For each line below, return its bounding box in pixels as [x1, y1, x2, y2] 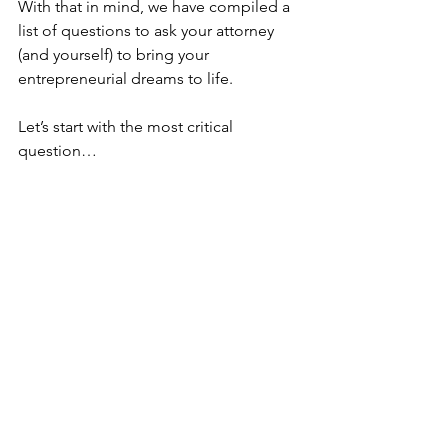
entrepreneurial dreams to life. [18, 69, 233, 88]
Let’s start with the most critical [18, 117, 237, 136]
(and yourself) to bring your [18, 45, 213, 64]
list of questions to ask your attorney [18, 21, 278, 40]
